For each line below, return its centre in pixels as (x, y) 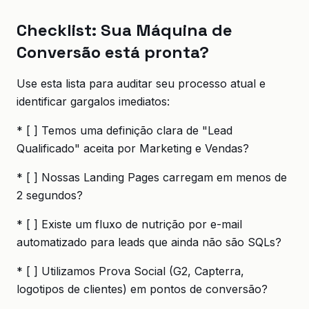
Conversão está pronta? (113, 52)
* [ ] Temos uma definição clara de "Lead (124, 130)
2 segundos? (50, 195)
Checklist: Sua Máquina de (124, 30)
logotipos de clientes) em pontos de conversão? (142, 289)
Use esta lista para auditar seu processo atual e (141, 83)
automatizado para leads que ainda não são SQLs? (149, 242)
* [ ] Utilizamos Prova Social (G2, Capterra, (130, 271)
